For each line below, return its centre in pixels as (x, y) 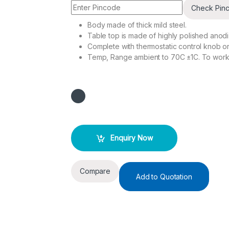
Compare (95, 171)
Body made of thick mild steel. (137, 25)
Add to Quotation (164, 176)
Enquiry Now (131, 138)
